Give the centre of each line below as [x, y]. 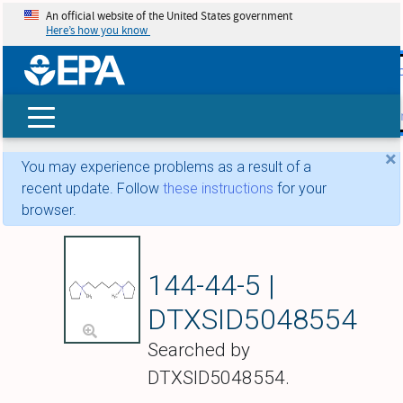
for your [300, 189]
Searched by [198, 350]
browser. [49, 210]
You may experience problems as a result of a [166, 167]
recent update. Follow [92, 189]
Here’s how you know [98, 31]
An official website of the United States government [169, 16]
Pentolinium [230, 251]
